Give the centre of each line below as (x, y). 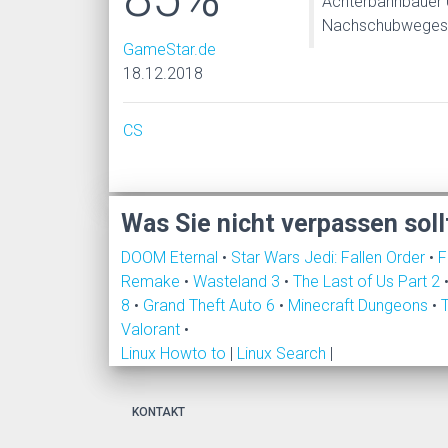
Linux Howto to (173, 353)
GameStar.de (169, 49)
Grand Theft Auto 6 (211, 305)
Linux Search (281, 353)
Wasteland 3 (238, 281)
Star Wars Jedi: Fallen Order (330, 257)
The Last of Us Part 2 (368, 281)
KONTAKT (158, 411)
